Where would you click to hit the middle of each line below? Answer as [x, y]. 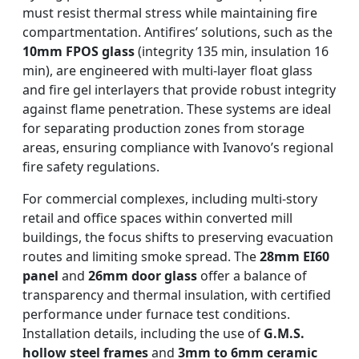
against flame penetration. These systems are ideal [177, 109]
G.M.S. [284, 334]
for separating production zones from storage [163, 129]
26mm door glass [143, 276]
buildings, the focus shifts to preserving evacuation [178, 238]
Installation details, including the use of [143, 334]
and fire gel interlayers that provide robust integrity [179, 90]
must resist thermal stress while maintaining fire [170, 13]
